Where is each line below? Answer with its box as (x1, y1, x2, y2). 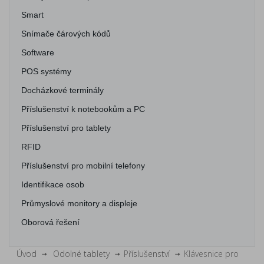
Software (21, 48, 54, 57)
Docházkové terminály (21, 85, 104, 95)
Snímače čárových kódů (21, 29, 111, 38)
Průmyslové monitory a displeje (21, 199, 137, 208)
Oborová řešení (21, 217, 80, 227)
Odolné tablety (53, 248, 110, 259)
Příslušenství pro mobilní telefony (21, 161, 145, 170)
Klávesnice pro (184, 248, 239, 259)
